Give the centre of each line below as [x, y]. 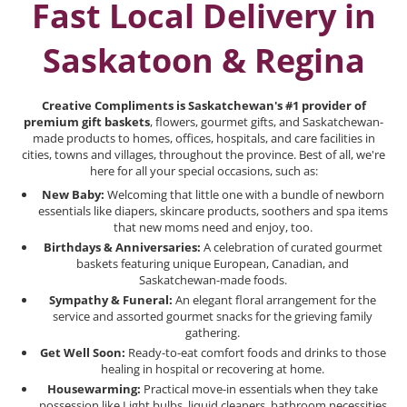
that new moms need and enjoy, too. [213, 227]
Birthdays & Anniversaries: [122, 247]
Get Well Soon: [82, 352]
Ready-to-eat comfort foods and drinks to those [255, 352]
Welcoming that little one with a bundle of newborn [244, 194]
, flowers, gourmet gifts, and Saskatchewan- [267, 122]
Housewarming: [94, 389]
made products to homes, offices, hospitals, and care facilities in [203, 138]
